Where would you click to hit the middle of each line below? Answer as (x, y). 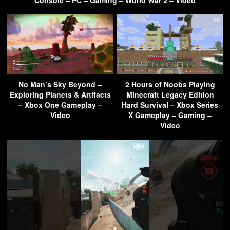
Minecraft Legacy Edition (170, 95)
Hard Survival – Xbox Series (170, 105)
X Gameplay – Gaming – (170, 115)
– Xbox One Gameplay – (60, 105)
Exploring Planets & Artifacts (60, 95)
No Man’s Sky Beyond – (60, 84)
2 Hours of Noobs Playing (170, 84)
